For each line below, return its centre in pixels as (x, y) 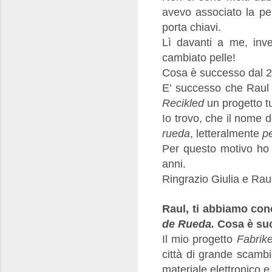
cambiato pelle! (199, 57)
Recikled (183, 103)
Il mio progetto (199, 239)
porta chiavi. (192, 27)
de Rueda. (190, 224)
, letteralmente (226, 133)
